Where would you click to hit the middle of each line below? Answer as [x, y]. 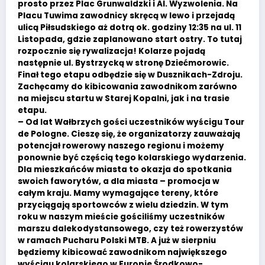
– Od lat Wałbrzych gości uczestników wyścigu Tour [131, 122]
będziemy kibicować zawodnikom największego [122, 253]
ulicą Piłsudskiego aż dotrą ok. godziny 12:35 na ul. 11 [130, 28]
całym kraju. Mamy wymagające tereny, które [118, 193]
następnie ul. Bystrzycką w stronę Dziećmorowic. [123, 63]
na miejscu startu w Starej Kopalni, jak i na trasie [124, 99]
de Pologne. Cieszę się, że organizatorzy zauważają [129, 134]
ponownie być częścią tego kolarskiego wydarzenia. [132, 158]
